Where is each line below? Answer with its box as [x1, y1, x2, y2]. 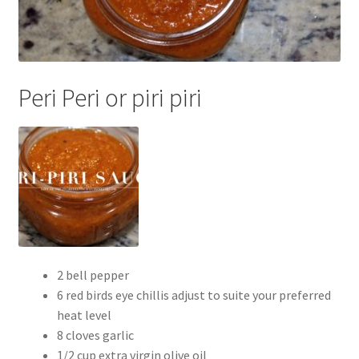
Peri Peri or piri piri [18, 81, 202, 114]
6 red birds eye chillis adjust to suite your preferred [56, 286, 331, 303]
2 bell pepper [56, 266, 129, 283]
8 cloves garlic [56, 326, 134, 343]
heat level [56, 306, 111, 323]
